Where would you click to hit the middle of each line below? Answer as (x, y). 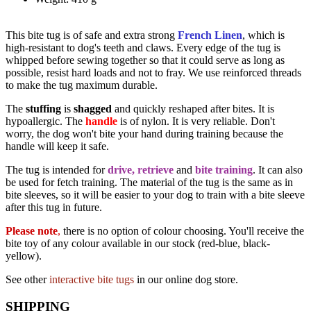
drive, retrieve (142, 170)
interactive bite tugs (92, 279)
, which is (263, 35)
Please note (32, 231)
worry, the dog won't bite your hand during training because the (144, 134)
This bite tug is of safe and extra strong (92, 35)
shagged (91, 109)
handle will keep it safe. (57, 146)
